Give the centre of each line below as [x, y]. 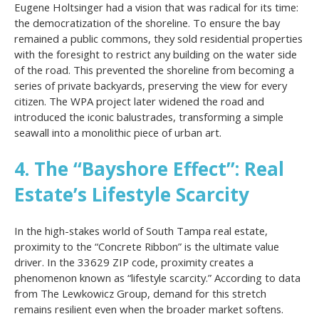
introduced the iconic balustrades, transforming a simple [149, 117]
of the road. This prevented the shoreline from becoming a [154, 70]
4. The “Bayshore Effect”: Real [149, 168]
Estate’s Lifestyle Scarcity [132, 194]
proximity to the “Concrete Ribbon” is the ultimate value [147, 246]
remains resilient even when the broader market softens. [149, 309]
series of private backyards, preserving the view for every [151, 85]
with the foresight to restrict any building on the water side [156, 54]
